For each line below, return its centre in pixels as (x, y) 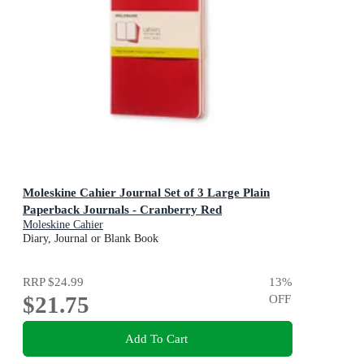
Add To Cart (156, 339)
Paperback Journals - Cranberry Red (122, 209)
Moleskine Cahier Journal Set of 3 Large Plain (146, 192)
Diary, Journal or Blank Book (91, 238)
